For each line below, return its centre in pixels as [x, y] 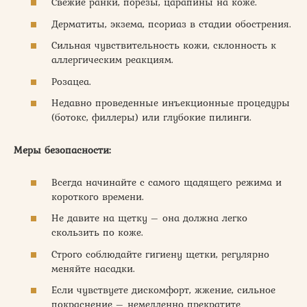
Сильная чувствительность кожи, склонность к [164, 45]
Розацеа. [71, 81]
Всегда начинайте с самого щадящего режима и [167, 182]
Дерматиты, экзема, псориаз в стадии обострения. [171, 24]
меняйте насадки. [93, 268]
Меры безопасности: [62, 150]
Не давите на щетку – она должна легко [149, 218]
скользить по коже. [97, 232]
